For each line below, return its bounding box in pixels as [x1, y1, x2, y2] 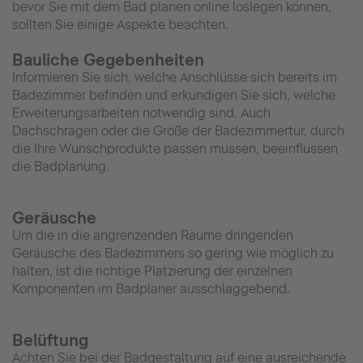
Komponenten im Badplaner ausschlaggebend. [12, 281, 290, 297]
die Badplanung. [12, 159, 109, 175]
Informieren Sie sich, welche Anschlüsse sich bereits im [12, 70, 337, 86]
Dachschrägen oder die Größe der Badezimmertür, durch [12, 123, 344, 139]
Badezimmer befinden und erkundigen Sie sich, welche [12, 88, 335, 104]
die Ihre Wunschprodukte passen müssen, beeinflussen [12, 141, 338, 157]
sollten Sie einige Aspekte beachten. [12, 17, 228, 33]
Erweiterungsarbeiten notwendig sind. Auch [12, 105, 271, 122]
